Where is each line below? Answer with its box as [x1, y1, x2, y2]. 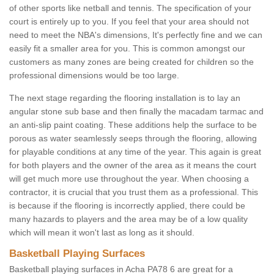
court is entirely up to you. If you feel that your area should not [9, 17, 249, 27]
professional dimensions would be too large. [9, 70, 182, 81]
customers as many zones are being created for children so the [9, 57, 254, 67]
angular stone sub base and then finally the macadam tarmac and [9, 106, 264, 117]
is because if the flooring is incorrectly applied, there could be [9, 201, 245, 211]
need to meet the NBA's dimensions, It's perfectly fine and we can [9, 30, 262, 40]
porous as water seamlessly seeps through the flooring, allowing [9, 133, 257, 144]
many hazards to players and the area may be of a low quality [9, 214, 248, 224]
